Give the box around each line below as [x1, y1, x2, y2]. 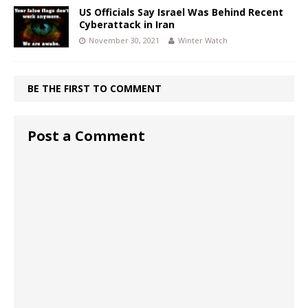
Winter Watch [178, 35, 228, 46]
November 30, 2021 [89, 35, 159, 46]
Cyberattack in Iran [79, 18, 175, 32]
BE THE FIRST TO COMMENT [27, 82, 162, 96]
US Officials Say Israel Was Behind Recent [79, 5, 283, 19]
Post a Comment [27, 126, 145, 146]
